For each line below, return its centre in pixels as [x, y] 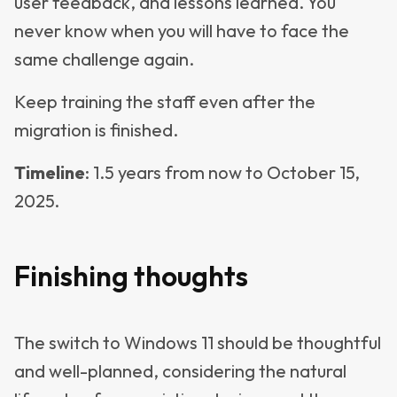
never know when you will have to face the [182, 31]
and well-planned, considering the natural [180, 371]
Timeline [50, 172]
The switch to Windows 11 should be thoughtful [198, 343]
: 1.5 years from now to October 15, [222, 172]
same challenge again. [104, 59]
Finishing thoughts [131, 276]
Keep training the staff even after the [165, 101]
